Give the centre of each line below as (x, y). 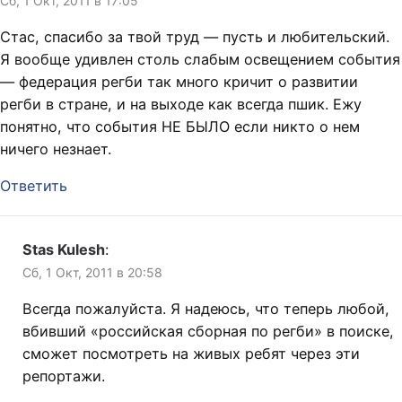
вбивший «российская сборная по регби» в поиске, (208, 331)
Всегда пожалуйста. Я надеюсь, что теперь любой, (206, 308)
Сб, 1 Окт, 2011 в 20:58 (92, 272)
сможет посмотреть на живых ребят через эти (191, 353)
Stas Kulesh (64, 249)
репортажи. (68, 376)
